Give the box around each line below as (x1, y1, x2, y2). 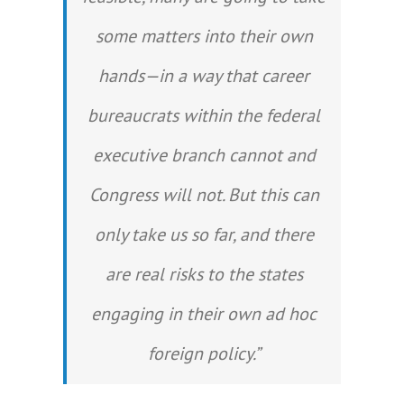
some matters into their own (95, 24, 313, 48)
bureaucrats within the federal (87, 104, 320, 127)
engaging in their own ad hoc (91, 302, 317, 326)
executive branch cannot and (92, 143, 316, 167)
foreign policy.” (147, 342, 261, 365)
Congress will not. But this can (88, 183, 319, 207)
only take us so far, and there (94, 223, 314, 246)
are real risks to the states (105, 262, 303, 286)
